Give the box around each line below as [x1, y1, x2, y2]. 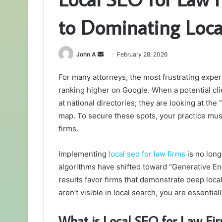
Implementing [58, 149, 109, 159]
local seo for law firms [109, 149, 185, 159]
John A [76, 51, 96, 58]
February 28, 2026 [117, 51, 167, 58]
